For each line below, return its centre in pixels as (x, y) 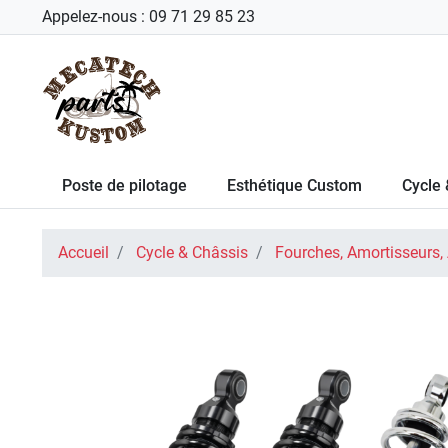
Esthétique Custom (294, 185)
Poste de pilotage (124, 185)
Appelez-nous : (95, 16)
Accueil (83, 252)
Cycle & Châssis (192, 252)
